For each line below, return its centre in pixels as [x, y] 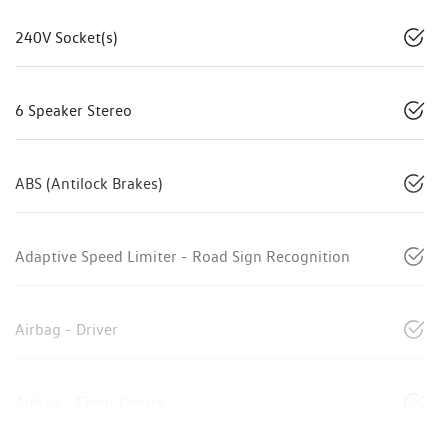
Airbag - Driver [66, 329]
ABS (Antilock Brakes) [88, 183]
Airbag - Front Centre [90, 402]
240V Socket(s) [66, 37]
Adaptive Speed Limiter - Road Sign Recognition [182, 256]
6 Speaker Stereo [73, 110]
